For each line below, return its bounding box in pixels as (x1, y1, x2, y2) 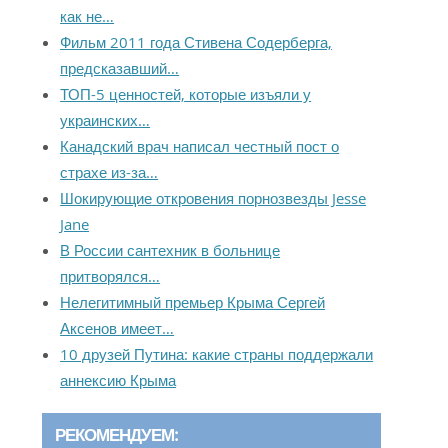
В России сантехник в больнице (60, 240, 281, 260)
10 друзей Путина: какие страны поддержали (60, 344, 374, 364)
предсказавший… (60, 58, 180, 78)
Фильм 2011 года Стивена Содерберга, (60, 32, 333, 52)
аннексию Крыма (60, 370, 177, 390)
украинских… (60, 110, 151, 130)
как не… (60, 6, 115, 26)
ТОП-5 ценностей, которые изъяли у (60, 84, 312, 104)
